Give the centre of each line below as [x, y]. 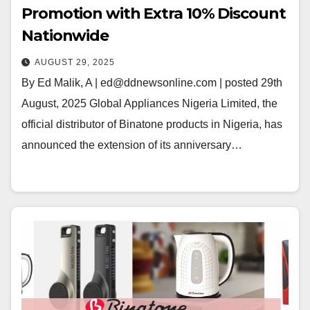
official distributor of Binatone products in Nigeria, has [152, 124]
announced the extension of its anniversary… [132, 145]
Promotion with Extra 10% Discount [154, 13]
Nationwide [65, 36]
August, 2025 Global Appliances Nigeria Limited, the [149, 103]
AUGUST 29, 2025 [75, 62]
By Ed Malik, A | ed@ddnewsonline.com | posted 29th [152, 83]
